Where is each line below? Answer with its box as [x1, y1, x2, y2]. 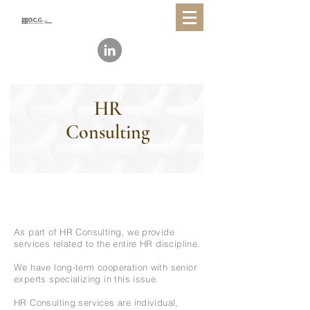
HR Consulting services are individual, [14, 297, 179, 308]
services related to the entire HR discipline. [14, 238, 201, 249]
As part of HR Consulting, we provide [14, 226, 175, 237]
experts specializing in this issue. [14, 273, 159, 284]
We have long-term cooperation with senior [14, 262, 197, 273]
